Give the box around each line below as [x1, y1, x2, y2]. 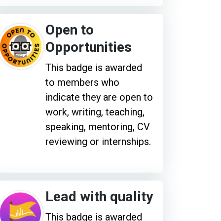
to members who [45, 76, 119, 88]
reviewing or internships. [45, 135, 151, 147]
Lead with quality [45, 186, 153, 207]
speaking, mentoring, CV [45, 120, 150, 133]
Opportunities [45, 37, 132, 58]
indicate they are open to [45, 91, 153, 103]
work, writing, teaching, [45, 106, 145, 118]
